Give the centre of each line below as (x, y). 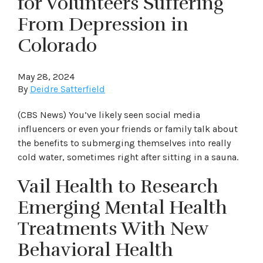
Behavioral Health (95, 250)
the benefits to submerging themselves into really (124, 143)
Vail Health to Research (118, 186)
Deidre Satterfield (68, 89)
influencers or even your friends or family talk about (128, 129)
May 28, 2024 (46, 77)
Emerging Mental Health (122, 208)
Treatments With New (113, 229)
